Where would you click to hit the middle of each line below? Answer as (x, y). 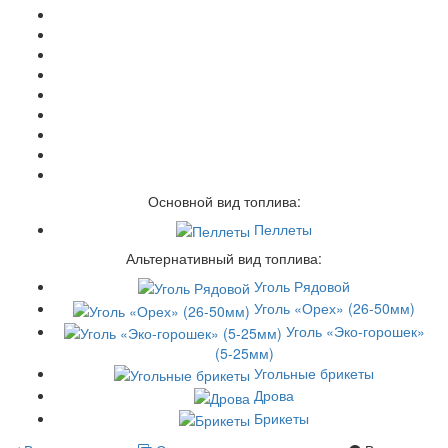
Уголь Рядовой (302, 285)
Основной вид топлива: (224, 200)
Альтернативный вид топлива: (224, 257)
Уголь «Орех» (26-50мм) (334, 308)
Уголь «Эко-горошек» (355, 330)
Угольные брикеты (314, 372)
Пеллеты (283, 228)
